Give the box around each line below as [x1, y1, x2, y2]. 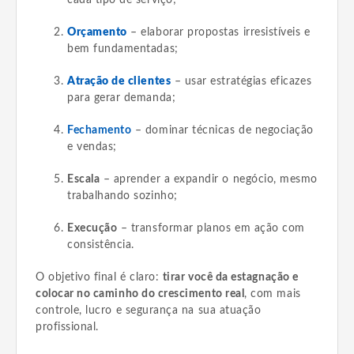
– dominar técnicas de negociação [131, 124, 314, 136]
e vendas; [67, 141, 117, 153]
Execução [67, 222, 118, 234]
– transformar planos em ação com [117, 222, 305, 234]
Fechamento [67, 124, 132, 136]
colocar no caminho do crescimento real [36, 288, 245, 299]
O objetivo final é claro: [36, 271, 163, 283]
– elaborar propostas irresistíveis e [126, 26, 311, 38]
